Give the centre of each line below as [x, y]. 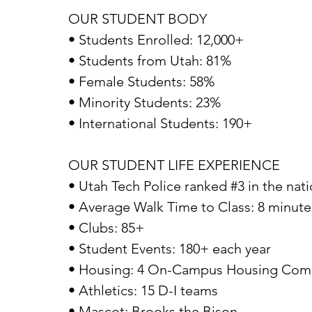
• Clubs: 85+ [106, 228]
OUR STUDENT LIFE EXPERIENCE [174, 165]
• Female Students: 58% [141, 81]
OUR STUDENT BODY [138, 19]
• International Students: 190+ [160, 123]
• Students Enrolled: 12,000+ [156, 40]
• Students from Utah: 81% [150, 61]
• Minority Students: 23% [145, 102]
